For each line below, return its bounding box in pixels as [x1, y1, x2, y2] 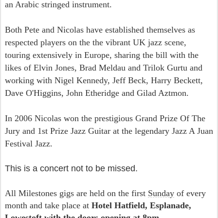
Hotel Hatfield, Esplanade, [91, 200, 191, 210]
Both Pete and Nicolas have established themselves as [5, 24, 195, 35]
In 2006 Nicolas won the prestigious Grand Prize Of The [5, 113, 205, 123]
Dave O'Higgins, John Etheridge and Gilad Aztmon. [5, 88, 189, 98]
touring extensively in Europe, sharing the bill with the [5, 50, 199, 60]
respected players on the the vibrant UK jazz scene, [5, 37, 186, 47]
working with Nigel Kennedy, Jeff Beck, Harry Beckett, [5, 75, 203, 85]
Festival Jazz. [5, 138, 53, 148]
